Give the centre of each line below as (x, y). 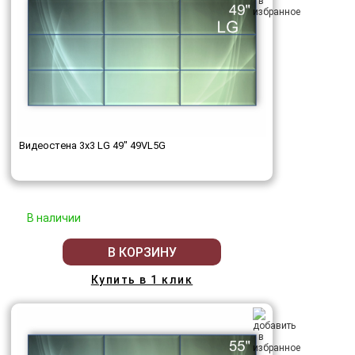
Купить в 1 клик (142, 280)
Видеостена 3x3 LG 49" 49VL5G (92, 146)
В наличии (54, 218)
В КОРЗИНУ (142, 252)
